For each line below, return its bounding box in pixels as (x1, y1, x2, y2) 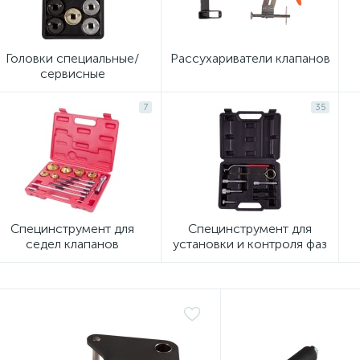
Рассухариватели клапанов (170, 51, 330, 66)
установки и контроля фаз (173, 236, 327, 252)
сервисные (39, 66, 105, 81)
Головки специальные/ (6, 51, 139, 66)
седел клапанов (26, 236, 119, 252)
